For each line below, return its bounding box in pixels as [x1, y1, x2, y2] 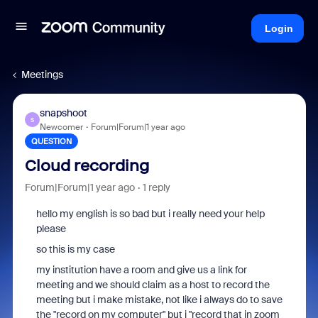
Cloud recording [24, 156, 149, 175]
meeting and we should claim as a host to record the [35, 278, 270, 291]
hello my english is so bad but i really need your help [35, 207, 265, 220]
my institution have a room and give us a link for [35, 263, 247, 276]
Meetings [21, 68, 63, 81]
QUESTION [31, 136, 72, 146]
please [35, 222, 66, 235]
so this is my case [35, 243, 115, 256]
